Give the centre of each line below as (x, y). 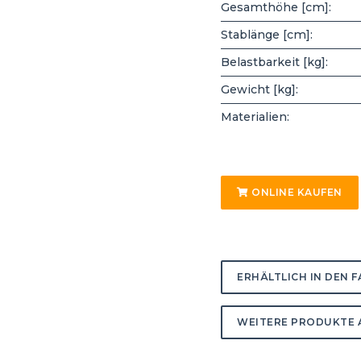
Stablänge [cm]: (267, 34)
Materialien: (255, 116)
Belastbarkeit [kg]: (274, 62)
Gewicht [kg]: (259, 89)
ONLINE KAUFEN (295, 192)
